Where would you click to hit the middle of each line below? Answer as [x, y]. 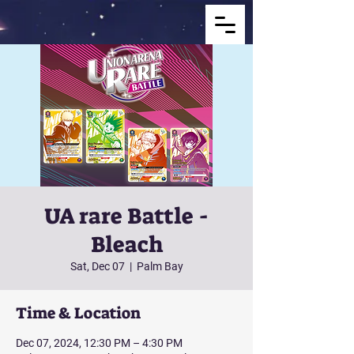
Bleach [126, 245]
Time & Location [78, 313]
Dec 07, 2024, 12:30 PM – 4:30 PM [99, 343]
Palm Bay [160, 266]
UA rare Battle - [126, 216]
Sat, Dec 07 [97, 266]
